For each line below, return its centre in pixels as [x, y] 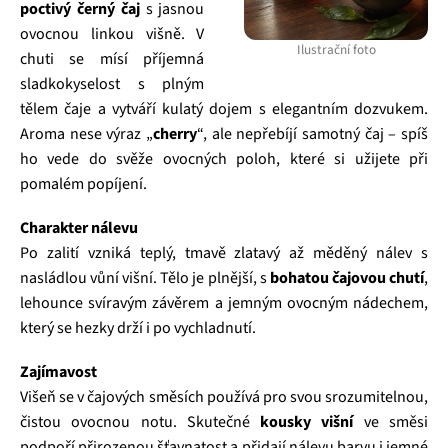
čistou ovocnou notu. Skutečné [140, 422]
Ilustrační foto [336, 49]
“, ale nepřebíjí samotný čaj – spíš [312, 134]
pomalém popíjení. [83, 184]
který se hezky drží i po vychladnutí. [138, 328]
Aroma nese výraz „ [86, 134]
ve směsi [391, 422]
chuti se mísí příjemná [112, 59]
